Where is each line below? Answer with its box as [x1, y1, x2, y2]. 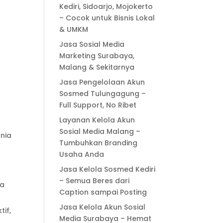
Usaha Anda [59, 149, 105, 159]
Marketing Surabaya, [59, 51, 135, 61]
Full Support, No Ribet [59, 100, 137, 110]
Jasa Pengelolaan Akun [59, 77, 145, 87]
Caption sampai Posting [59, 187, 147, 197]
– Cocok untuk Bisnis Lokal [59, 13, 155, 23]
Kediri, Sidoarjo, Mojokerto [59, 1, 153, 11]
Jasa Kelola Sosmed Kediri [59, 164, 156, 174]
